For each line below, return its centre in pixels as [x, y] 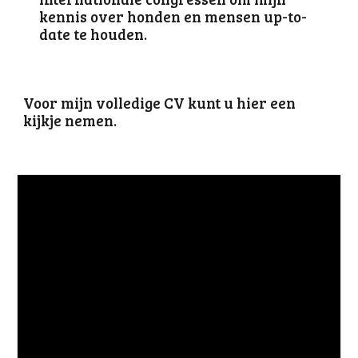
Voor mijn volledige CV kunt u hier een [160, 103]
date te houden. [95, 34]
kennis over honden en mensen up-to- [173, 16]
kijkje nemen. [70, 120]
